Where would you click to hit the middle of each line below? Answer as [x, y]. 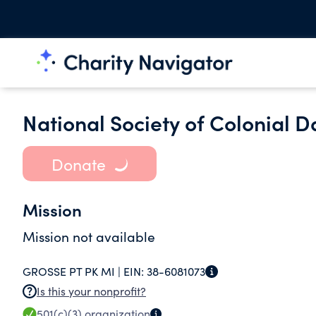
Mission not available [89, 236]
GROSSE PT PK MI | [73, 271]
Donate [78, 164]
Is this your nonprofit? [91, 291]
